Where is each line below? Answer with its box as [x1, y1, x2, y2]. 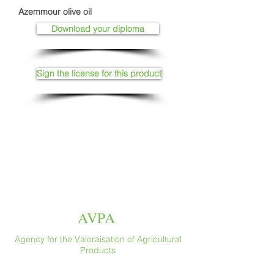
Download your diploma [51, 23, 144, 34]
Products [80, 245, 116, 256]
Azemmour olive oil [18, 6, 92, 17]
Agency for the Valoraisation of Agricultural [14, 234, 182, 245]
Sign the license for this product [37, 68, 161, 79]
